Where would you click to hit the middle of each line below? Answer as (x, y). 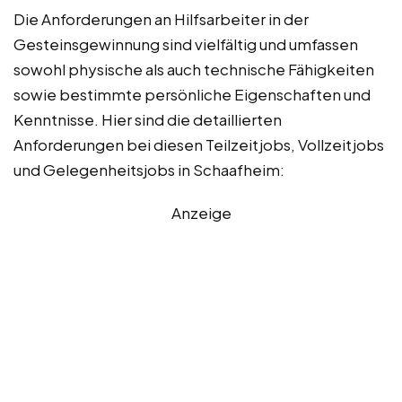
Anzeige (201, 212)
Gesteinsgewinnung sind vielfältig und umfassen (186, 44)
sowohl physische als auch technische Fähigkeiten (194, 69)
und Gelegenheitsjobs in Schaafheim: (149, 169)
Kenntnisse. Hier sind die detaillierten (148, 119)
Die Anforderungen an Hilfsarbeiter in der (161, 18)
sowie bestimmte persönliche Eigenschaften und (192, 94)
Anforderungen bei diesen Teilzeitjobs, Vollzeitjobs (199, 144)
